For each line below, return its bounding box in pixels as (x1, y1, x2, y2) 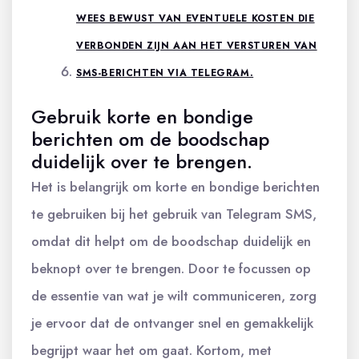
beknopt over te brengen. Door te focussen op (31, 259, 311, 278)
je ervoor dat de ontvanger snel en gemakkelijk (31, 313, 313, 333)
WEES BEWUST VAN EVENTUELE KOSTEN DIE (76, 11, 315, 26)
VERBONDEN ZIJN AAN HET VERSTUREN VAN (76, 38, 317, 53)
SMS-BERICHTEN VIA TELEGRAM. (76, 66, 254, 80)
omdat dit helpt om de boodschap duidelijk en (31, 232, 311, 251)
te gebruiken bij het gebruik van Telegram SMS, (31, 204, 317, 224)
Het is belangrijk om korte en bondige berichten (31, 177, 320, 196)
